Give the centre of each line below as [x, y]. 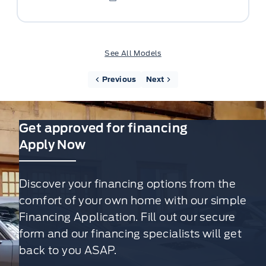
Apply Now [53, 145]
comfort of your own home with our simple [133, 200]
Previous [119, 79]
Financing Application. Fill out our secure [127, 217]
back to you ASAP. [68, 250]
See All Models [133, 53]
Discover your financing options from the [127, 184]
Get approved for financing [104, 128]
